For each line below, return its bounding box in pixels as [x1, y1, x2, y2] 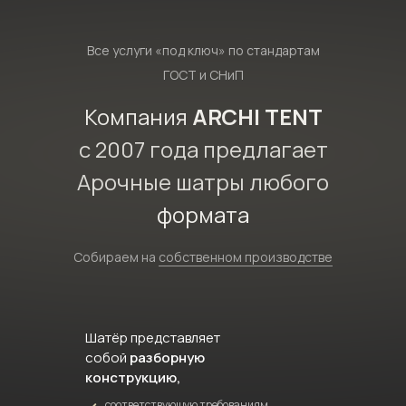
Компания [83, 101, 192, 131]
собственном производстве [159, 248, 333, 266]
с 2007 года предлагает [78, 134, 328, 164]
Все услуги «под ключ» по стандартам [86, 42, 320, 59]
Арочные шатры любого [77, 167, 329, 197]
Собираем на [73, 248, 159, 266]
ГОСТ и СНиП [162, 66, 244, 83]
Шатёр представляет [85, 328, 220, 347]
